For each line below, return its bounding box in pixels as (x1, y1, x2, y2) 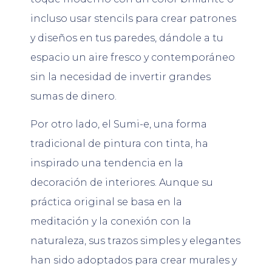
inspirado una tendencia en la (30, 157, 183, 169)
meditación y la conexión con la (30, 216, 191, 228)
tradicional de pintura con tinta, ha (30, 138, 208, 150)
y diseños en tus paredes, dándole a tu (30, 32, 223, 44)
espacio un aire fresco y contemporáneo (30, 51, 235, 63)
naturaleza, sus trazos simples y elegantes (30, 235, 240, 247)
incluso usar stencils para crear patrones (30, 12, 236, 24)
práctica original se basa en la (30, 196, 182, 208)
